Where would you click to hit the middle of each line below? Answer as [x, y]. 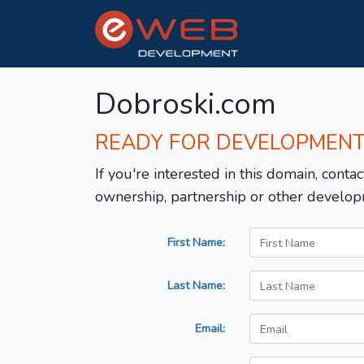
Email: [210, 329]
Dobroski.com [186, 105]
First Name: [196, 243]
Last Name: [196, 286]
